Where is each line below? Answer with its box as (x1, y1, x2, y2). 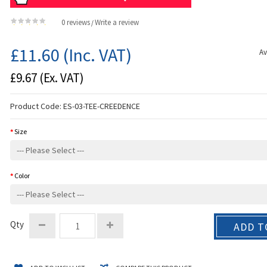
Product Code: (10, 101, 64, 111)
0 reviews (61, 17, 91, 27)
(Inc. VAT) (60, 44, 132, 66)
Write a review (95, 17, 139, 27)
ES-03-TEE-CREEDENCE (63, 101, 141, 111)
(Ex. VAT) (37, 70, 85, 86)
